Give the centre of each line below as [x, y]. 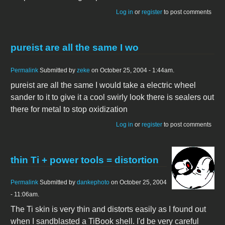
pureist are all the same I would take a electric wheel [103, 85]
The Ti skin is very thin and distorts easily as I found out [108, 209]
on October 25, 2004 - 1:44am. [132, 70]
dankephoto [93, 182]
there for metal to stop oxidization [69, 109]
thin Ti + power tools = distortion [85, 160]
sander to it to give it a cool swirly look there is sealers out [112, 97]
